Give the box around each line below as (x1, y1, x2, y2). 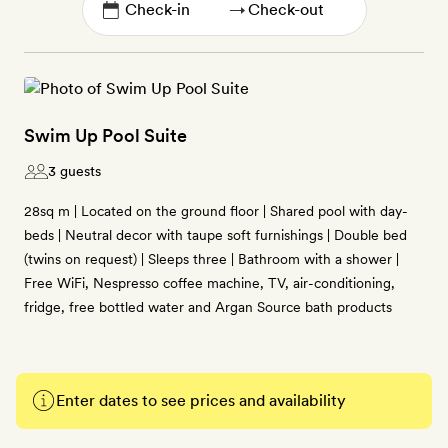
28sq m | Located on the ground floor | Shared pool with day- (24, 203, 408, 219)
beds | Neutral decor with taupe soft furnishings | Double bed (24, 227, 407, 243)
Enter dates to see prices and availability (56, 391, 346, 410)
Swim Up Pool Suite (24, 125, 187, 146)
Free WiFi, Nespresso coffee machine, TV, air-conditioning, (24, 275, 395, 291)
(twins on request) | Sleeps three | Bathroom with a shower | (24, 251, 399, 267)
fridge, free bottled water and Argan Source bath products (24, 299, 392, 315)
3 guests (48, 163, 101, 179)
